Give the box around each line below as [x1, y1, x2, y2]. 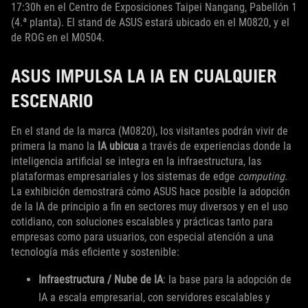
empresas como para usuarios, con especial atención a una [11, 230, 274, 244]
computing [238, 170, 285, 184]
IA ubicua [98, 140, 139, 153]
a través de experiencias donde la [139, 140, 291, 153]
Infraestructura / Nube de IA [38, 273, 163, 287]
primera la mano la [11, 140, 98, 153]
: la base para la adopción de [163, 273, 291, 287]
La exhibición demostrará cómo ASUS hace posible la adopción [11, 185, 290, 199]
